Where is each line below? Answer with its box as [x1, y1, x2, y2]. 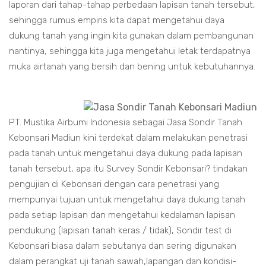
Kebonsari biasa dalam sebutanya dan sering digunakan [9, 240, 236, 251]
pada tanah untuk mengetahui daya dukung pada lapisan [9, 148, 242, 159]
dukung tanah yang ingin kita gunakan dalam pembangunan [9, 30, 254, 41]
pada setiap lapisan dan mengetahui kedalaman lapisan [9, 210, 235, 220]
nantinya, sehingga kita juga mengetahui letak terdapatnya [9, 46, 251, 56]
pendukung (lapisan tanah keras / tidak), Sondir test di [9, 225, 232, 236]
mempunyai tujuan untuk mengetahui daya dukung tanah [9, 194, 245, 205]
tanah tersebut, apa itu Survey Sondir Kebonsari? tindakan [9, 163, 248, 174]
